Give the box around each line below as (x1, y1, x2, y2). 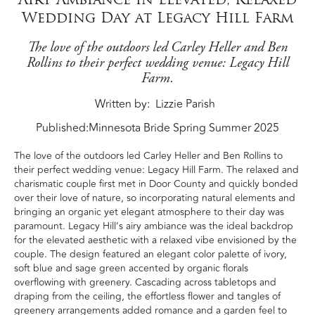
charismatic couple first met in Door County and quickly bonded (14, 176, 298, 191)
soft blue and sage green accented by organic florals (14, 260, 248, 276)
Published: (36, 119, 89, 136)
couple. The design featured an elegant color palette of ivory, (14, 246, 287, 262)
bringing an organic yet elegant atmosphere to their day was (14, 204, 284, 219)
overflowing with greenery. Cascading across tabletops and (14, 274, 276, 290)
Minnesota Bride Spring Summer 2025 (89, 119, 279, 136)
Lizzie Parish (155, 95, 215, 112)
